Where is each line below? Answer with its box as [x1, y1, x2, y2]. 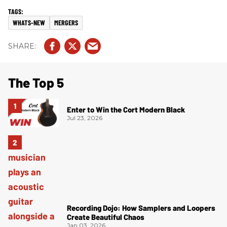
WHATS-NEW [13, 18, 45, 27]
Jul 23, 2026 [67, 113, 102, 122]
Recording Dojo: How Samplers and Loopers [67, 203, 215, 213]
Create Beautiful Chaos [67, 212, 144, 222]
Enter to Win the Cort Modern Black [67, 104, 185, 114]
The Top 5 [8, 74, 64, 90]
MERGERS [54, 18, 78, 27]
